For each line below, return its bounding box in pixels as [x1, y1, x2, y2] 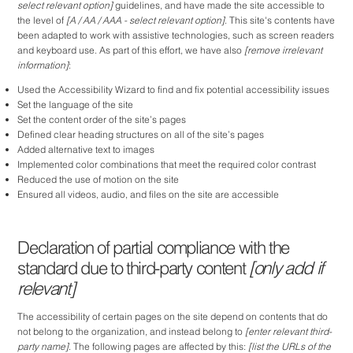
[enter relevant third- [245, 325, 333, 337]
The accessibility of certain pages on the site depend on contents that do [17, 310, 329, 322]
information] [17, 58, 69, 71]
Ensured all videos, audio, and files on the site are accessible [17, 188, 280, 201]
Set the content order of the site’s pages [17, 113, 187, 126]
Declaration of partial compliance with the [17, 236, 289, 259]
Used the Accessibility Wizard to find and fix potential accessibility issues [17, 84, 330, 96]
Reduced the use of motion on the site [17, 173, 180, 186]
